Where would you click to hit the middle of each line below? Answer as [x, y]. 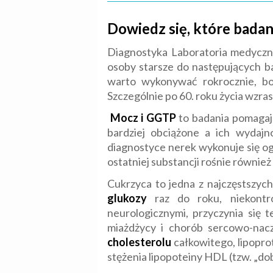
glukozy [127, 198]
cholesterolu [139, 242]
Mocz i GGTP [143, 118]
